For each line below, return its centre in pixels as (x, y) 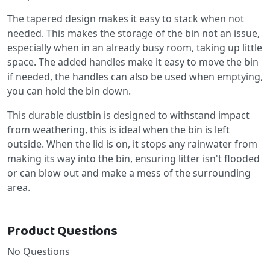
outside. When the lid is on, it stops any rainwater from (132, 144)
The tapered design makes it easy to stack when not (126, 18)
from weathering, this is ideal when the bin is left (118, 129)
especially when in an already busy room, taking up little (135, 47)
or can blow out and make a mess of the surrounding (129, 173)
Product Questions (62, 231)
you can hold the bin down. (70, 91)
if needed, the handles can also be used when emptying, (135, 76)
